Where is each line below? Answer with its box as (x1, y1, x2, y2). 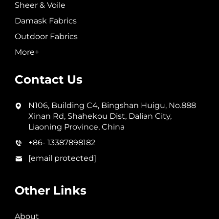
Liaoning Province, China (28, 122, 125, 131)
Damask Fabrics (15, 16, 77, 25)
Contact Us (15, 72, 83, 87)
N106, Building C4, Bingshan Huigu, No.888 (28, 100, 196, 110)
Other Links (15, 183, 87, 197)
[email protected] (28, 153, 96, 163)
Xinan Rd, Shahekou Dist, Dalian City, (28, 111, 172, 121)
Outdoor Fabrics (15, 31, 78, 41)
